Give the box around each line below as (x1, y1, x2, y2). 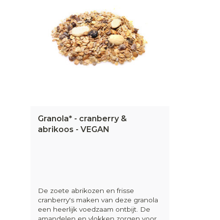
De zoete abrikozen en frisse (38, 186, 134, 194)
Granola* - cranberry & (38, 113, 127, 123)
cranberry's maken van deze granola (38, 195, 158, 204)
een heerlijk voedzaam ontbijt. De (38, 205, 150, 213)
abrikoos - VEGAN (38, 124, 110, 134)
